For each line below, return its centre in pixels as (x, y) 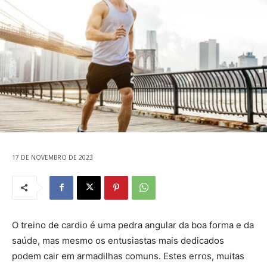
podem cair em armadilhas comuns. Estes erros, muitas (128, 256)
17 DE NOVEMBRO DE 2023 (52, 157)
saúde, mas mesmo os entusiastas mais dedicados (118, 240)
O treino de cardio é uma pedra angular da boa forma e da (133, 225)
